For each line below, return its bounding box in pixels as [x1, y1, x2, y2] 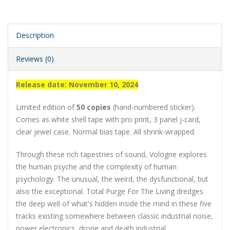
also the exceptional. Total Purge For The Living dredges [16, 186, 203, 197]
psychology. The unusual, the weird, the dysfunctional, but [16, 174, 208, 184]
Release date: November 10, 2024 [16, 80, 138, 90]
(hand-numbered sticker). [111, 102, 196, 112]
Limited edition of [16, 102, 76, 112]
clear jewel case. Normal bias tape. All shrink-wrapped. [16, 127, 196, 137]
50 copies [76, 102, 111, 112]
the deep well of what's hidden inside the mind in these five [16, 199, 212, 209]
